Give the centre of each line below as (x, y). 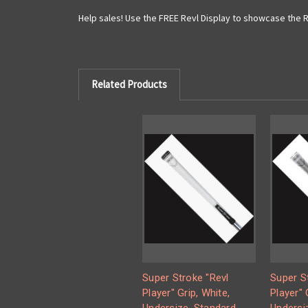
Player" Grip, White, (186, 293)
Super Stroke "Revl (186, 278)
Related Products (129, 84)
